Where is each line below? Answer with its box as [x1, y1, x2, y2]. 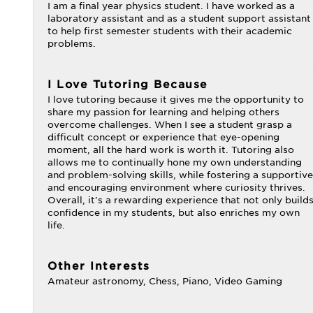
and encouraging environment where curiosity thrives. [48, 182, 305, 193]
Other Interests [48, 260, 150, 272]
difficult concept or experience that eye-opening [48, 132, 279, 143]
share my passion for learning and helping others [48, 107, 279, 117]
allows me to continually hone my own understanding [48, 157, 302, 168]
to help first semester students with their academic [48, 26, 292, 36]
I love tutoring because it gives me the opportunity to [48, 94, 304, 105]
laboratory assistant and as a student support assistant [48, 13, 311, 24]
